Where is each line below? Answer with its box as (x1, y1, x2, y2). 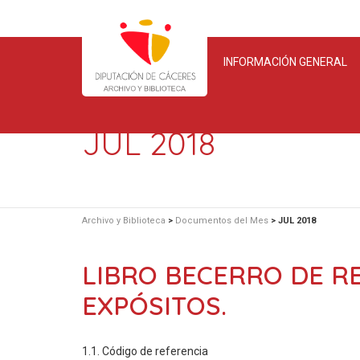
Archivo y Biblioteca (82, 215, 166, 226)
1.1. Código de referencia (82, 345, 208, 358)
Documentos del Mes (175, 215, 268, 226)
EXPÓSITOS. (82, 289, 227, 321)
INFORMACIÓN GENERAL (223, 55, 347, 68)
